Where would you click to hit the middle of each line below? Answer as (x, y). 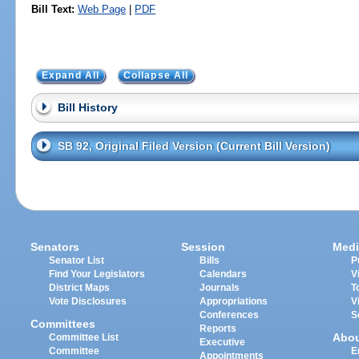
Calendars (224, 274)
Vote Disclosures (88, 301)
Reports (218, 328)
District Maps (80, 287)
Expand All (71, 76)
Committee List (84, 337)
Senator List (77, 260)
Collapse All (156, 76)
